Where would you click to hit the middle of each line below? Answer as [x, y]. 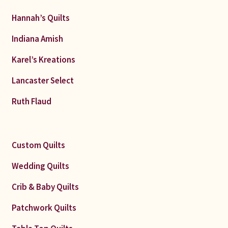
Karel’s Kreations [43, 59]
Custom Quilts [38, 145]
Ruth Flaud [31, 101]
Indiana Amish [37, 38]
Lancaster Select [42, 80]
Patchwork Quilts [44, 208]
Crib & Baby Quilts [45, 187]
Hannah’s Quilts [40, 18]
